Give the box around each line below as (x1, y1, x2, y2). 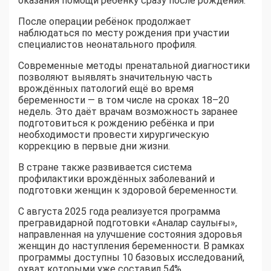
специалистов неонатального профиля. (18, 39, 197, 51)
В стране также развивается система (18, 162, 192, 174)
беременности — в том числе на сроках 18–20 (18, 94, 229, 106)
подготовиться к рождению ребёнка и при (18, 117, 214, 129)
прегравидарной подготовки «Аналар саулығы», (18, 217, 237, 229)
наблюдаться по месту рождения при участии (18, 27, 229, 39)
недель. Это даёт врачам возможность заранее (18, 106, 238, 118)
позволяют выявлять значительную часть (18, 71, 212, 83)
